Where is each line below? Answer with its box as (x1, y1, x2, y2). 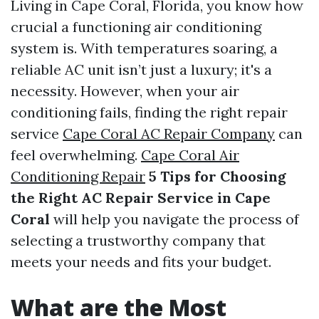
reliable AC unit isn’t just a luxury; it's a (11, 61, 272, 78)
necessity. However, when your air (11, 82, 239, 100)
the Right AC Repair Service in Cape (11, 189, 271, 206)
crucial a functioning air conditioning (11, 18, 261, 36)
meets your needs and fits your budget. (11, 253, 271, 271)
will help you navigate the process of (50, 210, 299, 228)
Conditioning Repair (11, 167, 145, 185)
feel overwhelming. (11, 146, 141, 164)
